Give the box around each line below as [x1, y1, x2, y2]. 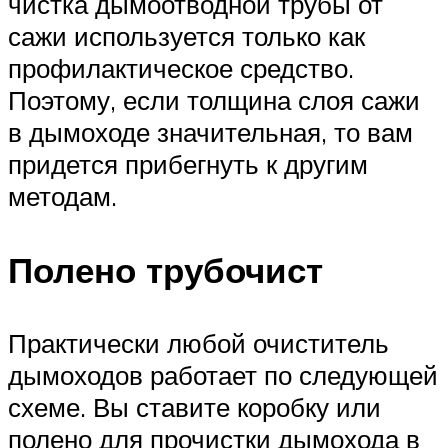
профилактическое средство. [8, 52, 354, 85]
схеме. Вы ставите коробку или [8, 390, 381, 423]
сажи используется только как [8, 20, 365, 53]
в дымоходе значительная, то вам [8, 116, 413, 149]
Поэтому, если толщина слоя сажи [8, 84, 420, 117]
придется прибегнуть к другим [8, 148, 368, 181]
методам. [8, 180, 117, 213]
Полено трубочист [8, 247, 323, 292]
